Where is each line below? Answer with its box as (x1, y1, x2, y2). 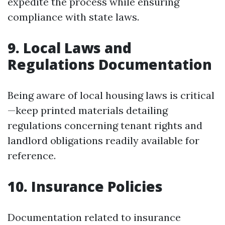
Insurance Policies (31, 177, 163, 196)
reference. (8, 149, 56, 162)
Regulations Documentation (8, 55, 212, 74)
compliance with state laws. (8, 11, 139, 23)
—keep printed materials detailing (8, 104, 168, 117)
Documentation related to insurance (8, 211, 181, 223)
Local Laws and (23, 38, 132, 57)
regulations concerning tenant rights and (8, 119, 202, 132)
